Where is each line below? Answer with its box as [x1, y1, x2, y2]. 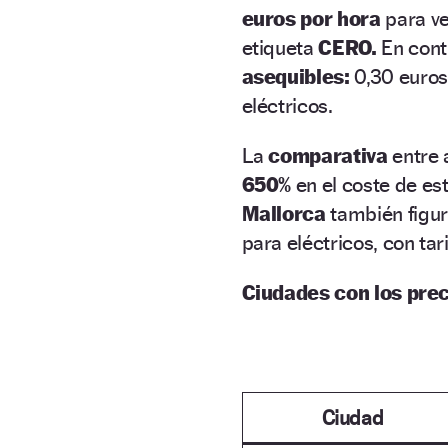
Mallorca [241, 200, 331, 226]
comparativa [268, 142, 393, 168]
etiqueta [241, 34, 319, 60]
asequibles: [241, 63, 355, 89]
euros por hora [241, 5, 381, 31]
